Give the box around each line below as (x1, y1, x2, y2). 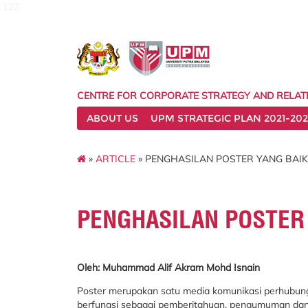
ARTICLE (96, 152, 135, 165)
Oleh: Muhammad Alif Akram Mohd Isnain (77, 261, 263, 274)
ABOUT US (87, 112, 138, 124)
